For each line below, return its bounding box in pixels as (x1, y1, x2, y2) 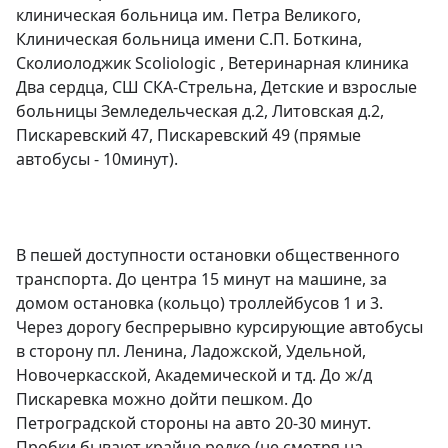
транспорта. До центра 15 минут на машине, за (16, 268, 387, 291)
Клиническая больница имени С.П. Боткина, (16, 28, 362, 51)
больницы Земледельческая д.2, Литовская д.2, (16, 100, 384, 123)
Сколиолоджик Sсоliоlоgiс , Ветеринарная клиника (16, 52, 409, 75)
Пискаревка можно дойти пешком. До (16, 388, 313, 411)
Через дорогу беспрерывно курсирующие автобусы (16, 316, 423, 339)
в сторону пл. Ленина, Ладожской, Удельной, (16, 340, 366, 363)
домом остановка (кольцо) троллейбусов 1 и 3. (16, 292, 383, 315)
